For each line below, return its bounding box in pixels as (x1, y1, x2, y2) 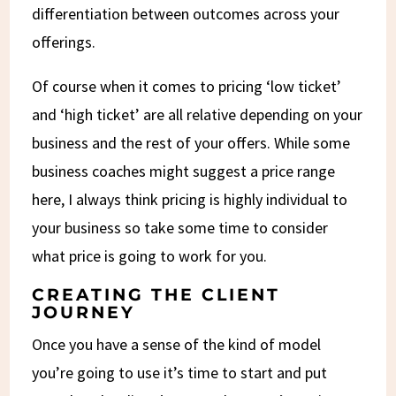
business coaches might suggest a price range (32, 160, 336, 181)
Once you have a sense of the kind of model (32, 333, 322, 354)
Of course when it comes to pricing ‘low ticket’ (32, 75, 342, 96)
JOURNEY (32, 301, 136, 323)
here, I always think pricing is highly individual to (32, 188, 348, 209)
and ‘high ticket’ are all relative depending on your (32, 103, 363, 125)
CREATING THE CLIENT (32, 284, 281, 305)
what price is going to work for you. (32, 245, 268, 266)
